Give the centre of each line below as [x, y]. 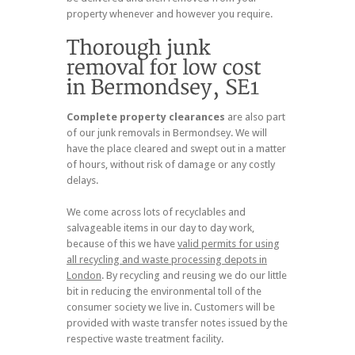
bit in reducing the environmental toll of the [164, 292]
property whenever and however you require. [170, 14]
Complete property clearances [146, 117]
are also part [255, 117]
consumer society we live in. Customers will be [171, 307]
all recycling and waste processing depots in [167, 260]
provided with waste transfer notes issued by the [177, 323]
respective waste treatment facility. [145, 339]
